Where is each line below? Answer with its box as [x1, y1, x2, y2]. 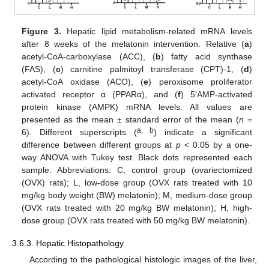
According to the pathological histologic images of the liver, [29, 255, 257, 265]
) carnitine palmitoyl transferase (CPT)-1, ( [60, 64, 244, 74]
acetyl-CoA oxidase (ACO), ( [22, 76, 144, 86]
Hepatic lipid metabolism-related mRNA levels [61, 26, 252, 36]
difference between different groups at [22, 139, 176, 150]
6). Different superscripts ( [22, 127, 137, 137]
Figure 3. [22, 26, 61, 36]
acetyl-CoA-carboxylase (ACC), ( [22, 51, 156, 61]
